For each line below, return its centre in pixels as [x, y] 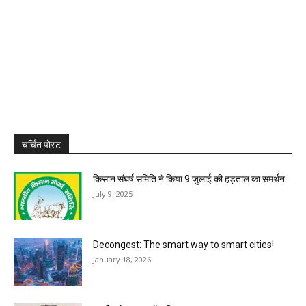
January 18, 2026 [122, 259]
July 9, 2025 [113, 193]
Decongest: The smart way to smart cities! [183, 244]
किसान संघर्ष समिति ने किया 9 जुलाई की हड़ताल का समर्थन [189, 179]
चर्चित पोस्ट [41, 144]
